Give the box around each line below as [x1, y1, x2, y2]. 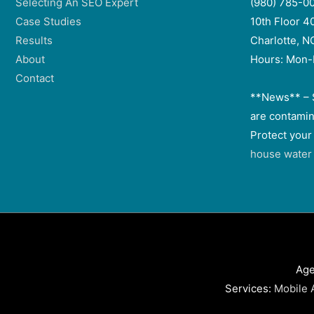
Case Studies [15, 15, 81, 29]
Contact [15, 71, 54, 86]
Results [15, 34, 53, 48]
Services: [224, 281, 274, 295]
